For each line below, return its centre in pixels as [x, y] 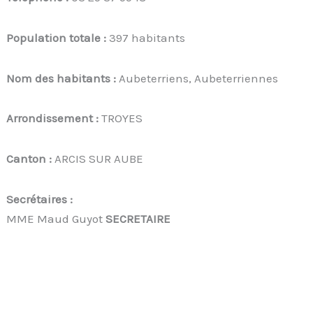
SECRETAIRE [138, 218]
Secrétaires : [40, 199]
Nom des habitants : [63, 78]
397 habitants [147, 37]
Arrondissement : [54, 118]
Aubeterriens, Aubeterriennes [199, 78]
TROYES [122, 118]
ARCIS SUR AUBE [99, 159]
